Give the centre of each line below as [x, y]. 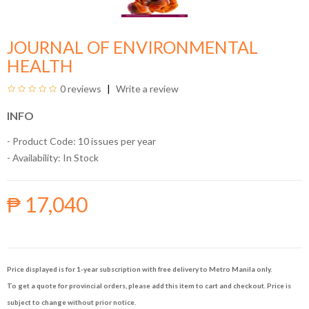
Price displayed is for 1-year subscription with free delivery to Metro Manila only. [139, 269]
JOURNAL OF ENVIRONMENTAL [132, 47]
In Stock [80, 158]
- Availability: [34, 158]
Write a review [146, 89]
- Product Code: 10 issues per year [81, 141]
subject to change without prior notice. [71, 302]
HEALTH [40, 66]
